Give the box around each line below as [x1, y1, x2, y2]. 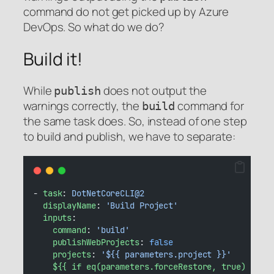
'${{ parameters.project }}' [100, 248, 231, 260]
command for [175, 98, 244, 114]
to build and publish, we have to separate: [23, 128, 235, 145]
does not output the [100, 83, 207, 99]
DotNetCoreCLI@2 [72, 187, 144, 199]
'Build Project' [105, 199, 179, 211]
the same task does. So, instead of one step [23, 113, 247, 130]
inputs [42, 212, 72, 223]
